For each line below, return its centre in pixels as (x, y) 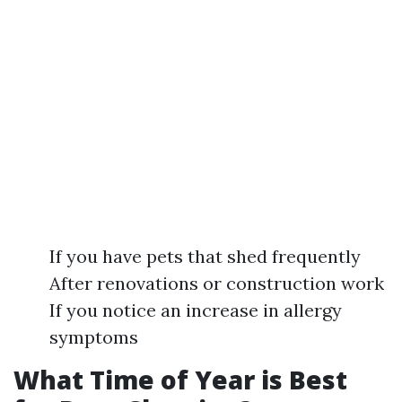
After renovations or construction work (217, 284)
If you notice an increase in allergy (196, 310)
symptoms (94, 337)
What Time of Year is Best (180, 380)
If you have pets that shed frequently (205, 257)
